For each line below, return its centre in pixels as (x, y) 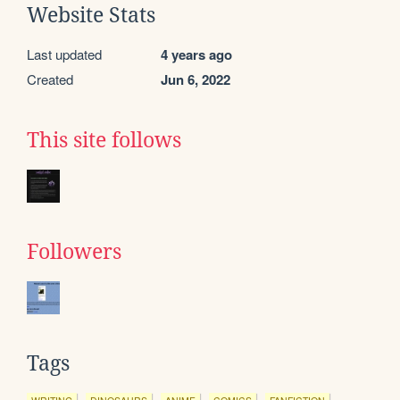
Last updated (64, 54)
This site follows (104, 140)
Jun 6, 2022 (196, 79)
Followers (74, 251)
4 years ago (196, 54)
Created (50, 79)
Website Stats (91, 15)
